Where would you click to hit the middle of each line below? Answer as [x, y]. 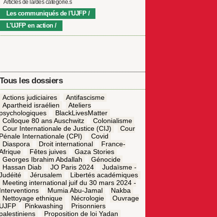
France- [114, 144]
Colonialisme [112, 121]
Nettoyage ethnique [32, 198]
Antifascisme [85, 98]
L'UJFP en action [30, 26]
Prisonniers [89, 206]
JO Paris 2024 [72, 167]
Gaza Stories [95, 152]
